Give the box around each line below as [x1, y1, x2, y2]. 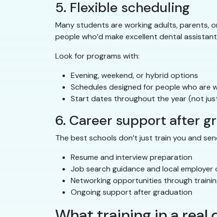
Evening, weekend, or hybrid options [71, 70, 198, 81]
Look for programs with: [55, 51, 139, 62]
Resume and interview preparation [71, 152, 192, 163]
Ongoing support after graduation [71, 187, 192, 198]
